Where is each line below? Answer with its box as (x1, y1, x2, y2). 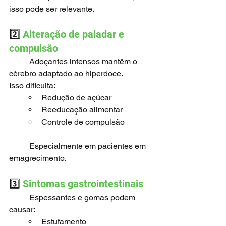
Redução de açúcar (41, 93, 111, 102)
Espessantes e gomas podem (9, 193, 29, 202)
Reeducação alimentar (41, 105, 123, 115)
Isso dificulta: (9, 81, 55, 90)
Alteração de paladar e (23, 28, 127, 40)
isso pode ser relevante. (9, 4, 94, 14)
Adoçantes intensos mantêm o (9, 56, 29, 66)
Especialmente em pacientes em (9, 141, 29, 151)
